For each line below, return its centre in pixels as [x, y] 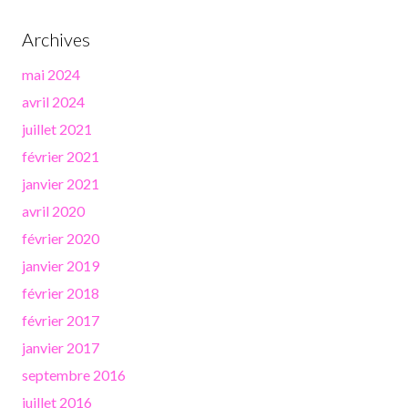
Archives [56, 40]
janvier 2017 [61, 348]
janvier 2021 [61, 184]
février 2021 [61, 157]
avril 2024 [53, 102]
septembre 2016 [74, 375]
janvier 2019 [61, 266]
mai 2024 [51, 75]
